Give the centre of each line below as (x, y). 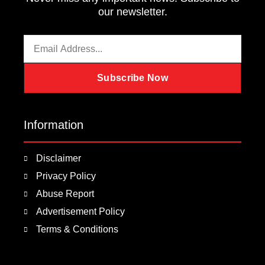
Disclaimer (58, 158)
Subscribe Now (132, 78)
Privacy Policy (66, 176)
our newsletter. (132, 12)
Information (54, 125)
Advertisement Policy (80, 211)
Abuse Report (65, 194)
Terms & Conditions (77, 229)
